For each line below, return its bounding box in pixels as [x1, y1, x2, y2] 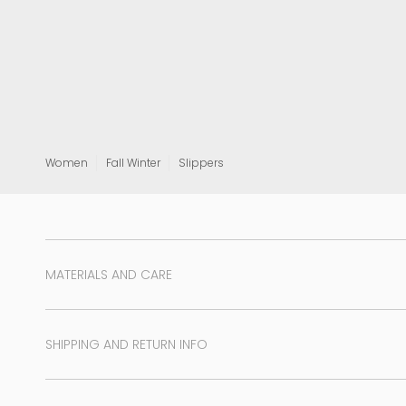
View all [294, 3, 339, 18]
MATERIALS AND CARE [45, 266, 172, 285]
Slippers [179, 155, 224, 171]
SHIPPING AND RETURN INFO [45, 335, 208, 354]
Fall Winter [106, 155, 160, 171]
